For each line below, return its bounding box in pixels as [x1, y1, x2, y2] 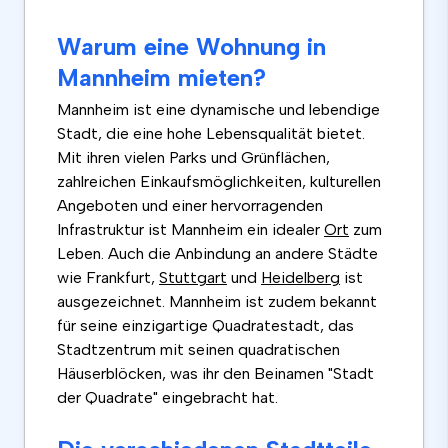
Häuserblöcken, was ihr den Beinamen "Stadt [57, 364, 374, 384]
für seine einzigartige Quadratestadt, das [57, 316, 354, 336]
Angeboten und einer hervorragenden [57, 196, 323, 216]
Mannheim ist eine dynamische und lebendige [57, 100, 380, 120]
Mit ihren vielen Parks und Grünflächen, [57, 148, 330, 168]
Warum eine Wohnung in [57, 32, 326, 62]
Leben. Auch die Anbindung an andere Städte [57, 244, 378, 264]
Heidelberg [261, 268, 340, 288]
